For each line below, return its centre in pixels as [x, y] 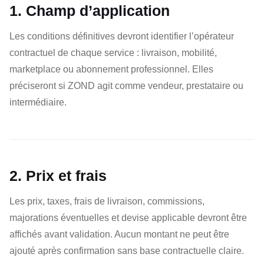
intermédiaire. [38, 102]
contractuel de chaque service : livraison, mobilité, [113, 53]
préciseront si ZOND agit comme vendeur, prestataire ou [126, 86]
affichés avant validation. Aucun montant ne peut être [119, 234]
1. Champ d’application [90, 11]
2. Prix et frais [58, 176]
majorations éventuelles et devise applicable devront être [128, 218]
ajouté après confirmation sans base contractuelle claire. [127, 251]
